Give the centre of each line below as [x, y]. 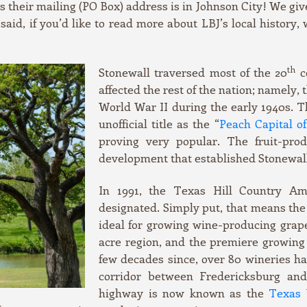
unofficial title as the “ [159, 124]
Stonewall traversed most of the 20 [193, 72]
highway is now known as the [184, 293]
